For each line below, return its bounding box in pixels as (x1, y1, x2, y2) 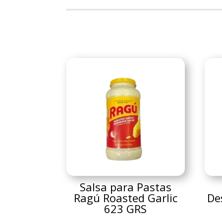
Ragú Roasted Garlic (73, 190, 177, 205)
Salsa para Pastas (79, 179, 171, 194)
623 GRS (104, 201, 147, 216)
